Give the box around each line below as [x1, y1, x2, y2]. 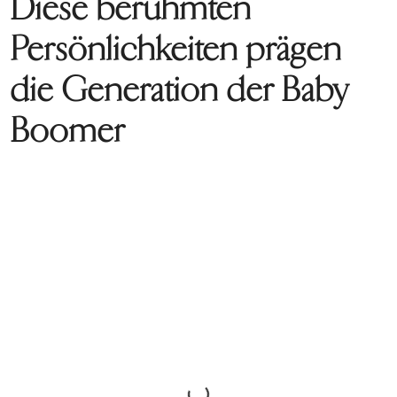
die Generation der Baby [11, 69, 348, 112]
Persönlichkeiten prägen [11, 28, 342, 71]
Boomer [11, 110, 126, 152]
